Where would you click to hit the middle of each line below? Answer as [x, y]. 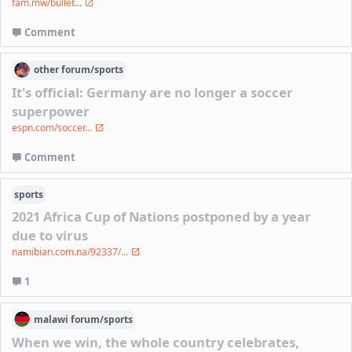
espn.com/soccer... [53, 128]
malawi [51, 319]
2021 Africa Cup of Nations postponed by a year [162, 217]
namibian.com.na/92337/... [71, 252]
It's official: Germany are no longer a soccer [153, 93]
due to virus [50, 236]
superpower [51, 112]
